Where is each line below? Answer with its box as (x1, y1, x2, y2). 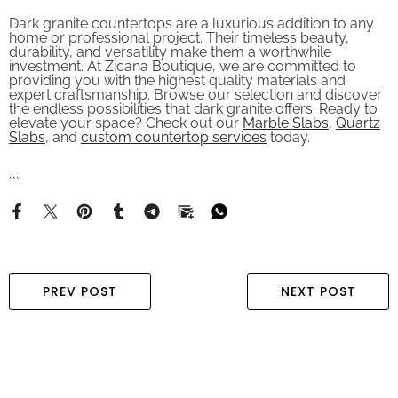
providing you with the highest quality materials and (9, 57, 346, 75)
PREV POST (43, 267, 117, 286)
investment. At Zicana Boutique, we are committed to (9, 43, 356, 60)
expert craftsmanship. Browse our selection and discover (9, 71, 382, 89)
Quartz (336, 99, 380, 117)
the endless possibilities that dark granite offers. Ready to (9, 85, 378, 103)
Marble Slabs (243, 99, 329, 117)
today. (267, 114, 310, 131)
